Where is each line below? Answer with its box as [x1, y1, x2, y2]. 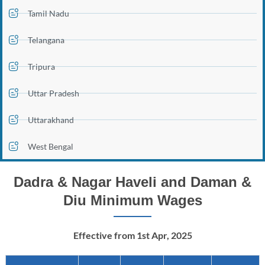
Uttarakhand [27, 114, 74, 125]
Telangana [27, 34, 64, 45]
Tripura [27, 61, 55, 72]
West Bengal [27, 141, 73, 151]
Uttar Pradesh [27, 88, 79, 98]
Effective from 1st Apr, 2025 [73, 229, 192, 241]
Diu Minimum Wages [63, 192, 202, 209]
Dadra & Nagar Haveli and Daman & [14, 174, 251, 190]
